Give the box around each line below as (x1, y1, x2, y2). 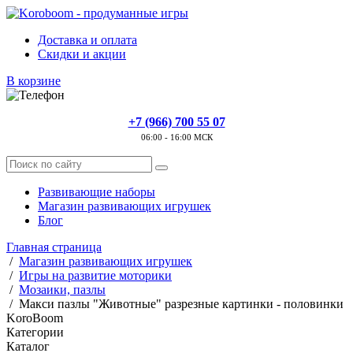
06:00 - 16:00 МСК (140, 133, 213, 142)
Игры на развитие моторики (19, 269, 172, 282)
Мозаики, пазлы (19, 283, 106, 296)
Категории (6, 325, 64, 339)
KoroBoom (6, 311, 63, 325)
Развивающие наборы (38, 185, 155, 199)
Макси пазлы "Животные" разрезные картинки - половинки (19, 297, 344, 310)
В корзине (6, 74, 61, 87)
